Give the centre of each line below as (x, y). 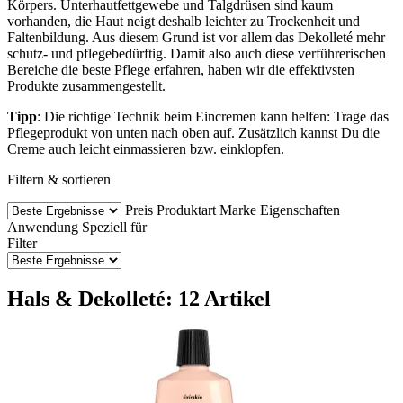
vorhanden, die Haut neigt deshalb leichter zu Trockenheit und (184, 21)
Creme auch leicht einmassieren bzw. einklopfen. (146, 148)
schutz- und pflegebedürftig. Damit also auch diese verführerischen (197, 53)
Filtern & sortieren (59, 179)
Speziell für (114, 227)
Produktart (186, 210)
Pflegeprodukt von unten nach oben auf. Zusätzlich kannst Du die (193, 132)
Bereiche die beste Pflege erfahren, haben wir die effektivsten (181, 69)
